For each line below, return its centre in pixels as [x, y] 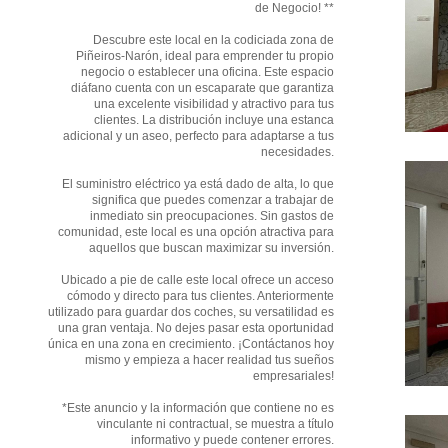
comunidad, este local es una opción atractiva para [196, 231]
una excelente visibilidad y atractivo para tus [214, 103]
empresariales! [293, 375]
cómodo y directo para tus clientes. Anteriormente [200, 295]
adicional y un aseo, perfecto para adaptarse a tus [198, 135]
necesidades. [297, 151]
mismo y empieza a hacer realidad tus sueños [209, 359]
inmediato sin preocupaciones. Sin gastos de [212, 215]
